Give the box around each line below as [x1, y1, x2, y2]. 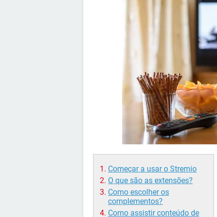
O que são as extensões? [108, 176, 193, 185]
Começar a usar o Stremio [108, 164, 197, 173]
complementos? [108, 197, 163, 206]
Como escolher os [108, 187, 169, 197]
